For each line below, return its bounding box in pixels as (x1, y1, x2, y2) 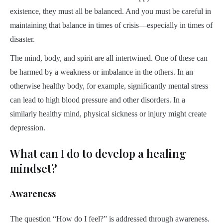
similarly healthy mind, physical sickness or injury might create (10, 110, 207, 118)
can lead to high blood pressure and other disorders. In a (10, 96, 185, 105)
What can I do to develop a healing (10, 146, 186, 161)
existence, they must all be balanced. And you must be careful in (10, 7, 211, 16)
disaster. (10, 35, 35, 44)
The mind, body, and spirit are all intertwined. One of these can (10, 54, 208, 63)
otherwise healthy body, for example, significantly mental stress (10, 82, 208, 91)
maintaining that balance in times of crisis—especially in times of (10, 21, 213, 30)
